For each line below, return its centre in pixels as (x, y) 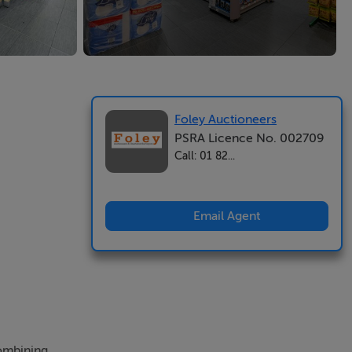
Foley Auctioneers (225, 119)
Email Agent (226, 216)
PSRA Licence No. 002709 (249, 138)
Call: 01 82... (205, 156)
